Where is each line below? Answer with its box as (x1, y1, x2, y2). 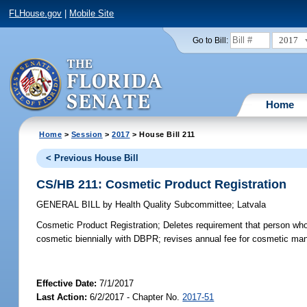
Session (71, 130, 103, 138)
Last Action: (36, 291, 88, 302)
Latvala (237, 199, 267, 210)
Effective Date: (36, 278, 100, 288)
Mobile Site (69, 8, 114, 19)
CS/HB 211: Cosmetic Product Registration (36, 177, 287, 191)
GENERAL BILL (36, 199, 103, 210)
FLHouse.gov (9, 8, 62, 19)
